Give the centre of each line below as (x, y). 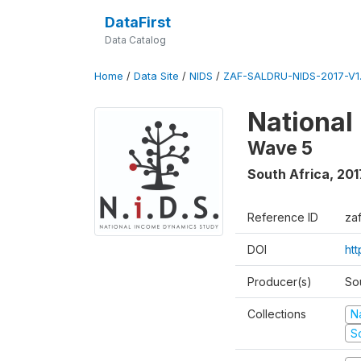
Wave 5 (280, 148)
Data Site (156, 76)
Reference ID (283, 217)
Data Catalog (135, 40)
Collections (277, 314)
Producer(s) (280, 282)
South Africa (288, 174)
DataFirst (137, 22)
